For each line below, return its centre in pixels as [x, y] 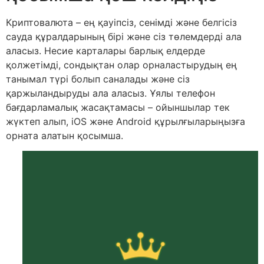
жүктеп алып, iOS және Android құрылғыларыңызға [126, 121]
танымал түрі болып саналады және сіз [98, 79]
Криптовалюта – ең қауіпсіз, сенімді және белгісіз [121, 22]
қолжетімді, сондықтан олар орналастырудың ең [121, 65]
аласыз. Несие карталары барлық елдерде [105, 51]
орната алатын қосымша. [65, 136]
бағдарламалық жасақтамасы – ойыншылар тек [118, 107]
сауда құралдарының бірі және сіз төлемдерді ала [124, 37]
